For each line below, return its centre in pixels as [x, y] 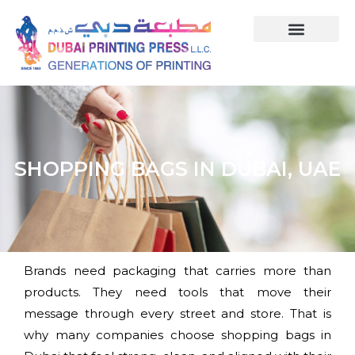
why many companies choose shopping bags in [177, 334]
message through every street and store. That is [177, 313]
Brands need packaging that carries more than [177, 270]
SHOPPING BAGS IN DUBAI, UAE [177, 168]
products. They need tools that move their [177, 292]
